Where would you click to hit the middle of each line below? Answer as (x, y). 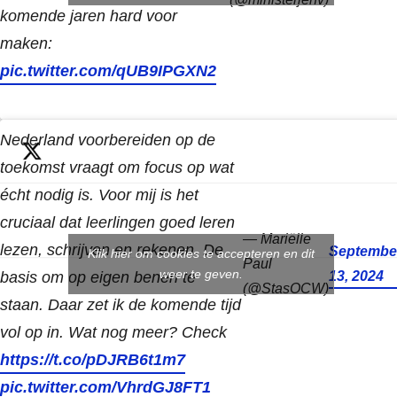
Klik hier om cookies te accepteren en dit (201, 254)
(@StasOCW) (286, 289)
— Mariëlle (277, 239)
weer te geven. (201, 274)
